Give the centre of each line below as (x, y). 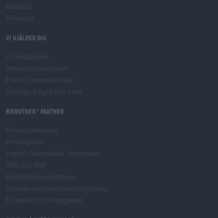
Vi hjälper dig (26, 38)
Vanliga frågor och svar (44, 91)
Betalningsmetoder (37, 68)
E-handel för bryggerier (44, 200)
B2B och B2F (26, 165)
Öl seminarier (27, 56)
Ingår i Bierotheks (35, 153)
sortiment (83, 153)
